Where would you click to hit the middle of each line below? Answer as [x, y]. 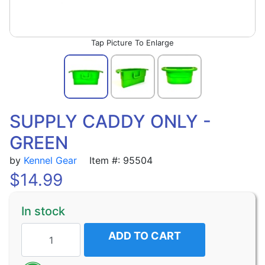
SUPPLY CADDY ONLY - [110, 121]
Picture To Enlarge [139, 43]
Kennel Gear [50, 160]
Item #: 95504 [119, 160]
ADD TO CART [145, 236]
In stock [43, 211]
